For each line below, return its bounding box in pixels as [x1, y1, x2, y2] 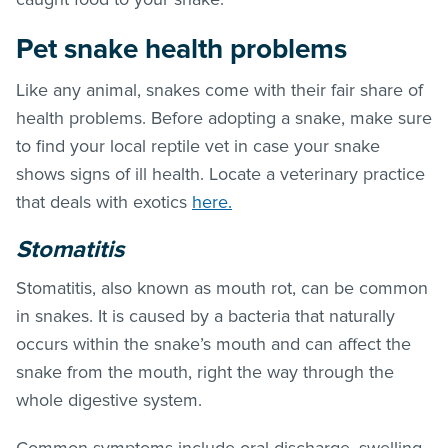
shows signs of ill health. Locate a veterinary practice [16, 162, 425, 185]
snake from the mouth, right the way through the [16, 360, 394, 383]
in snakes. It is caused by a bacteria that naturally [16, 304, 395, 327]
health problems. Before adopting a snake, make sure [16, 106, 432, 129]
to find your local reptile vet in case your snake [16, 134, 380, 157]
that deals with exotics [16, 190, 192, 213]
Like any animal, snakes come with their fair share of [16, 78, 423, 101]
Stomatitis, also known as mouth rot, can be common [16, 276, 428, 299]
